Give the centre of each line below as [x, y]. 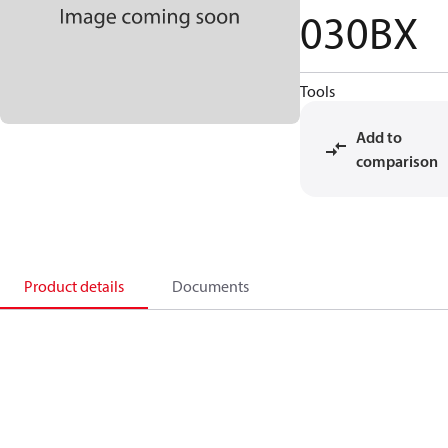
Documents [210, 286]
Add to [379, 137]
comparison [397, 161]
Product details [74, 286]
